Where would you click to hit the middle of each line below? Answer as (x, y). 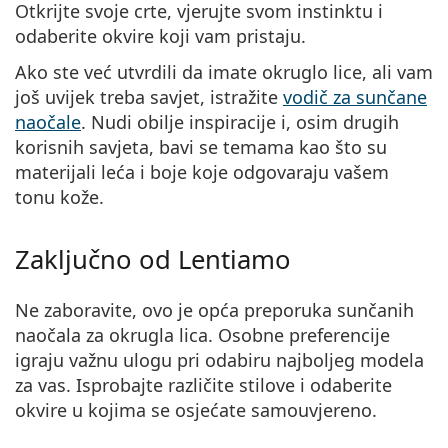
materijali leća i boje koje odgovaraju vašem (202, 171)
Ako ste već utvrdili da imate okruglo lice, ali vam (224, 71)
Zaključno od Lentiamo (153, 259)
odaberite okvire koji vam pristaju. (160, 35)
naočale (48, 121)
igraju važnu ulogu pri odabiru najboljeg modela (219, 359)
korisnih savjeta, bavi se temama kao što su (201, 146)
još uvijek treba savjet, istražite (149, 96)
